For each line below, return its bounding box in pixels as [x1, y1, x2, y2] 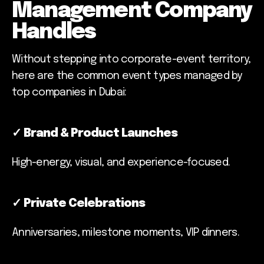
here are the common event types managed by [12, 70, 242, 81]
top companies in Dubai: [12, 87, 127, 98]
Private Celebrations [24, 197, 145, 210]
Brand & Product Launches [24, 127, 177, 140]
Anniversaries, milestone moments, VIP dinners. [12, 227, 239, 238]
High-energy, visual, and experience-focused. [12, 157, 230, 168]
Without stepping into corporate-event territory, [12, 54, 251, 65]
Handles [12, 21, 96, 43]
